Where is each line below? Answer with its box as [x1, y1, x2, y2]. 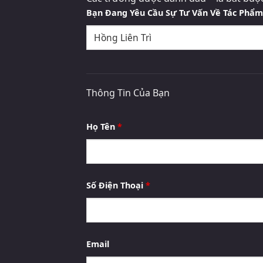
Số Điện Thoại [86, 180, 146, 191]
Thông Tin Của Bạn [86, 86, 170, 100]
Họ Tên [86, 121, 117, 133]
